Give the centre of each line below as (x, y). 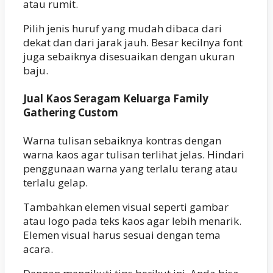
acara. (38, 249)
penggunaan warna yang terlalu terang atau (130, 168)
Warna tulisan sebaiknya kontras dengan (122, 140)
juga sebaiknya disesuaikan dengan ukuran (129, 57)
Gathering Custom (71, 112)
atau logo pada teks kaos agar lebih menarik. (132, 221)
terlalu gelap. (55, 182)
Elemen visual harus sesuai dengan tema (122, 235)
